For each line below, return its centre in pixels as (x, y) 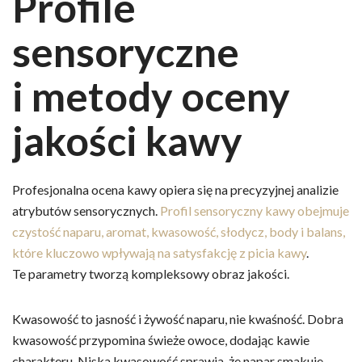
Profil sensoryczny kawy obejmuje (255, 210)
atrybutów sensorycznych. (86, 210)
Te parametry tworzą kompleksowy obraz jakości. (151, 273)
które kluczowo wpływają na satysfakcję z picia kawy (159, 252)
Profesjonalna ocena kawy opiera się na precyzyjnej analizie (175, 189)
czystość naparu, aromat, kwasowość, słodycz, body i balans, (179, 231)
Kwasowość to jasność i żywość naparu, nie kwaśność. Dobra (178, 318)
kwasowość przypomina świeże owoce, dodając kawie (161, 339)
